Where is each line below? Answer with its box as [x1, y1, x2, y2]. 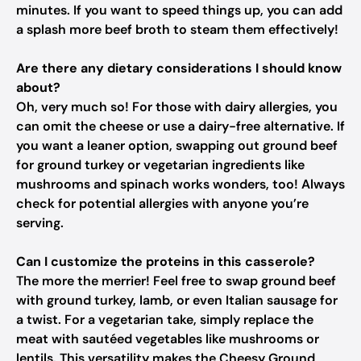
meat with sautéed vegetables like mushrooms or [16, 330, 319, 347]
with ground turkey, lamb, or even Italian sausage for [16, 292, 338, 309]
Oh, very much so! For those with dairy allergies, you [16, 98, 338, 115]
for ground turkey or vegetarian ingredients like [16, 156, 305, 173]
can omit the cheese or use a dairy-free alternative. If [16, 118, 345, 135]
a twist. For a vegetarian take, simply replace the [16, 311, 313, 328]
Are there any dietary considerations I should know [16, 60, 342, 77]
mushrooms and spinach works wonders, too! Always [16, 176, 345, 193]
